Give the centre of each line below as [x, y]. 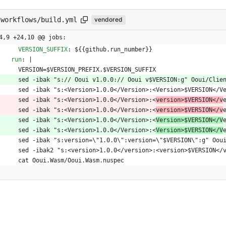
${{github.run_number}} [114, 50]
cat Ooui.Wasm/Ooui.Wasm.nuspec [78, 161]
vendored [108, 20]
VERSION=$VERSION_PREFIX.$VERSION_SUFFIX [87, 70]
